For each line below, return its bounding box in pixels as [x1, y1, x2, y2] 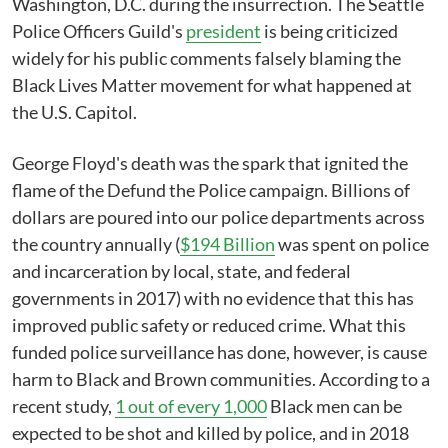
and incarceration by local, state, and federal [12, 260, 351, 282]
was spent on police [275, 233, 429, 255]
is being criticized [261, 20, 398, 42]
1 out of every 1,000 [115, 395, 267, 417]
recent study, [12, 395, 115, 417]
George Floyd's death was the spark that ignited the [12, 152, 408, 174]
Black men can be [267, 395, 402, 417]
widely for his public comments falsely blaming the [12, 47, 401, 69]
